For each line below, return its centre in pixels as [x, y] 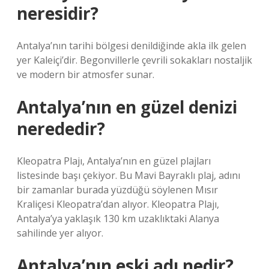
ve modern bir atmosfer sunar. [86, 74]
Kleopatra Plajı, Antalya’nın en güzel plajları [114, 161]
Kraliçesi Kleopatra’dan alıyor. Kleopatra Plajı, [118, 204]
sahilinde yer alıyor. [60, 233]
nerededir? [61, 128]
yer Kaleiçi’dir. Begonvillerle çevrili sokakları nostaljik [134, 60]
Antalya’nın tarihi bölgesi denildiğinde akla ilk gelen [131, 46]
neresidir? [58, 13]
